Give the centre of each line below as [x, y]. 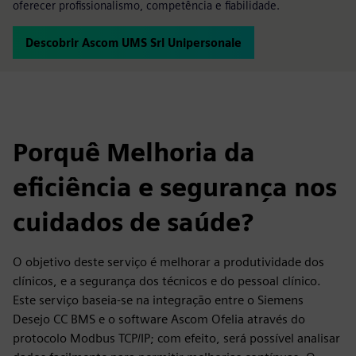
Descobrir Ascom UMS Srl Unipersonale [133, 43]
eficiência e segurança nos [175, 187]
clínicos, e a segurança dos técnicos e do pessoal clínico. [167, 281]
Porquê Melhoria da [134, 152]
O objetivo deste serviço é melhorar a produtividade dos [168, 262]
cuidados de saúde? [133, 222]
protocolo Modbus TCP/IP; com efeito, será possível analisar [176, 338]
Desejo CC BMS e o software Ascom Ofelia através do [159, 319]
